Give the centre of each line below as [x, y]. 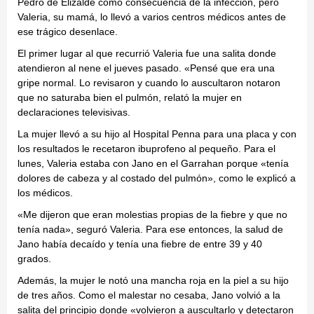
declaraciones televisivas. [74, 112]
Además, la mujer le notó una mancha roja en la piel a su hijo [153, 281]
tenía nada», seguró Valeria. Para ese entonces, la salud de [150, 230]
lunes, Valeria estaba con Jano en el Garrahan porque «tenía [153, 164]
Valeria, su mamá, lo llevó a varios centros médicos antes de [152, 17]
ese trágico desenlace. [68, 32]
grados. [34, 259]
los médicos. [45, 193]
